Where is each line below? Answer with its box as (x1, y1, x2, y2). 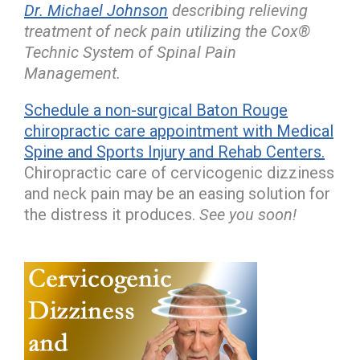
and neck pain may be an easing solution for (24, 183, 330, 203)
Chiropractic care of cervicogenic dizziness (24, 162, 334, 182)
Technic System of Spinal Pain (24, 42, 236, 62)
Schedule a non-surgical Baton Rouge (24, 100, 288, 120)
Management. (24, 63, 121, 83)
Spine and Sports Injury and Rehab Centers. (24, 141, 325, 162)
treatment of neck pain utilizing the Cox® (24, 21, 310, 41)
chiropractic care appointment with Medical (24, 121, 333, 141)
